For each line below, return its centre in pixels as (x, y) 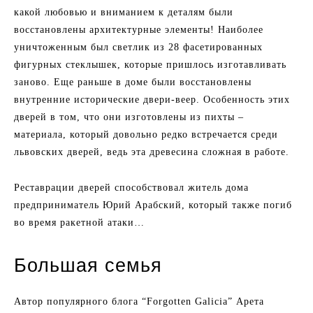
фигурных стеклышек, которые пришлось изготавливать (150, 65)
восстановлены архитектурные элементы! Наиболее (139, 30)
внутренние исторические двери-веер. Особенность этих (152, 100)
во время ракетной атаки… (79, 223)
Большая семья (88, 265)
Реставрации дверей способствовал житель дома (131, 188)
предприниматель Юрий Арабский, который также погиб (153, 205)
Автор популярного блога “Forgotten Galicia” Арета (139, 301)
